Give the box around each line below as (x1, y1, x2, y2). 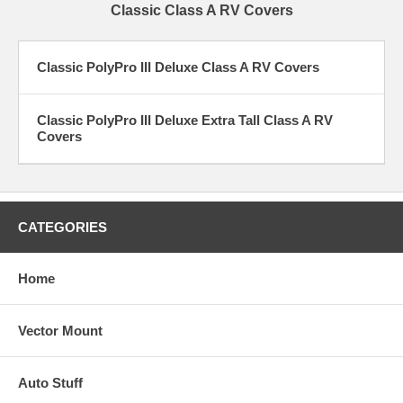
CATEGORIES (18, 219, 107, 235)
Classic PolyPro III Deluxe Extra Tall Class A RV (37, 112, 333, 128)
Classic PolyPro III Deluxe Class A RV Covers (37, 58, 319, 75)
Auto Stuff (18, 374, 83, 390)
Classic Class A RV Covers (110, 2, 293, 18)
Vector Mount (18, 322, 103, 338)
